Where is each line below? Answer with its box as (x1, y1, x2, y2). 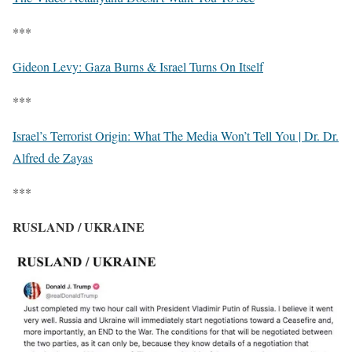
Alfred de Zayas (13, 149, 93, 167)
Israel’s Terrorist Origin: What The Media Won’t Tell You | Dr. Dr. (13, 127, 339, 145)
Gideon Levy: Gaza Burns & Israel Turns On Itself (13, 58, 263, 75)
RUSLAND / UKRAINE (13, 218, 148, 236)
